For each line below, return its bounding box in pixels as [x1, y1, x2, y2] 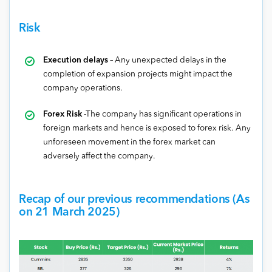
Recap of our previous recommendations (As [19, 194, 250, 206]
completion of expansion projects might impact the [43, 70, 233, 79]
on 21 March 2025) [19, 206, 120, 219]
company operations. [43, 84, 123, 93]
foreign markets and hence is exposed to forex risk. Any [43, 124, 251, 133]
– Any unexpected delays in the [110, 56, 226, 65]
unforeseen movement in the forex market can [43, 138, 216, 147]
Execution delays [43, 56, 110, 65]
